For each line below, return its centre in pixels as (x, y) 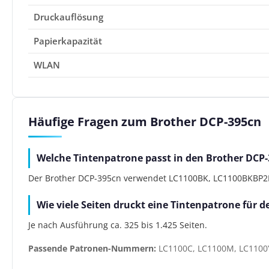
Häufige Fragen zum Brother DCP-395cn (144, 121)
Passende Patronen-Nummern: (92, 248)
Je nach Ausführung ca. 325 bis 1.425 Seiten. (117, 225)
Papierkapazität (68, 41)
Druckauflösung (69, 17)
